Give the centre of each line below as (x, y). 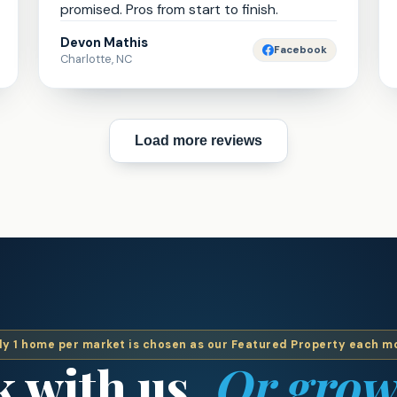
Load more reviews (198, 140)
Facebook (301, 50)
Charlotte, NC (96, 59)
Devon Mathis (104, 43)
